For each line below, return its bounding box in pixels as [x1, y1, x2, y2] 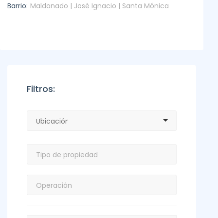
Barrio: [7, 1, 28, 11]
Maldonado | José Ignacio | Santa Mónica [30, 1, 169, 11]
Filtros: [27, 83, 55, 95]
